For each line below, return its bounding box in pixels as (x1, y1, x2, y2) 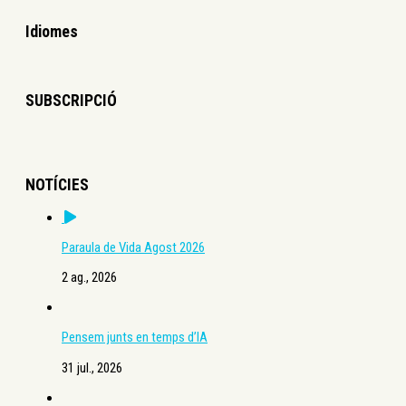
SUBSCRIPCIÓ (25, 91, 117, 110)
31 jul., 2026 (62, 359, 122, 376)
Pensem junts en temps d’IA (62, 329, 208, 346)
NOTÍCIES (25, 175, 89, 194)
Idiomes (25, 23, 78, 42)
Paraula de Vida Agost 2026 (62, 239, 205, 256)
